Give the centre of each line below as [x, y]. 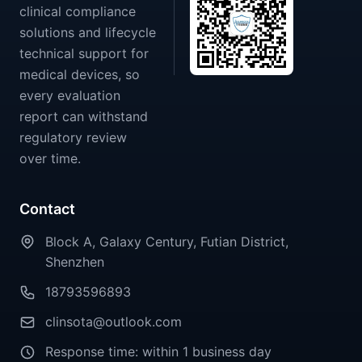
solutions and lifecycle [88, 33]
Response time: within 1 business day [158, 351]
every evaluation [70, 96]
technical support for [84, 54]
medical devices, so [80, 75]
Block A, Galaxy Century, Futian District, [167, 242]
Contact [47, 209]
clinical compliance [78, 12]
